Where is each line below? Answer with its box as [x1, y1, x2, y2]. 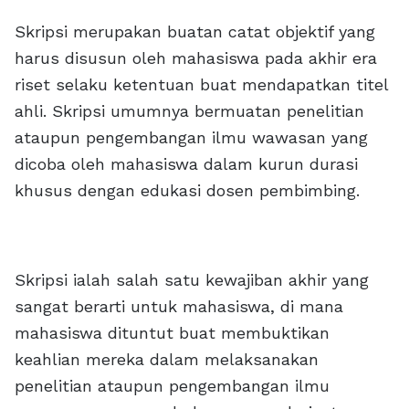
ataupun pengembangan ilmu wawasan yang [15, 128, 368, 147]
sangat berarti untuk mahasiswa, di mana [15, 297, 343, 316]
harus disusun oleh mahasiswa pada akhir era [15, 48, 377, 68]
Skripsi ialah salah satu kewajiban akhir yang [15, 270, 369, 289]
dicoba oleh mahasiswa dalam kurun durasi [15, 154, 358, 173]
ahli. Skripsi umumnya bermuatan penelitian [15, 101, 364, 121]
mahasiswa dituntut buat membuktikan [15, 323, 330, 342]
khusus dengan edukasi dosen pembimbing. [15, 181, 360, 200]
